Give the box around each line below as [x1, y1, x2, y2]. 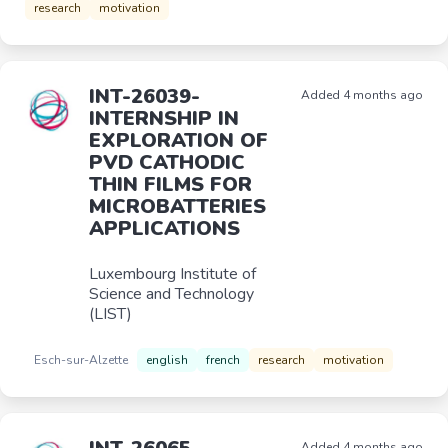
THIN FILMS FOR [89, 171, 252, 198]
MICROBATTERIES [89, 193, 266, 220]
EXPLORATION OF [89, 127, 268, 154]
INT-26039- [89, 83, 200, 110]
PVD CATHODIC [89, 149, 245, 176]
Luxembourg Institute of [89, 263, 256, 285]
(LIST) [89, 303, 132, 325]
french [206, 352, 240, 368]
